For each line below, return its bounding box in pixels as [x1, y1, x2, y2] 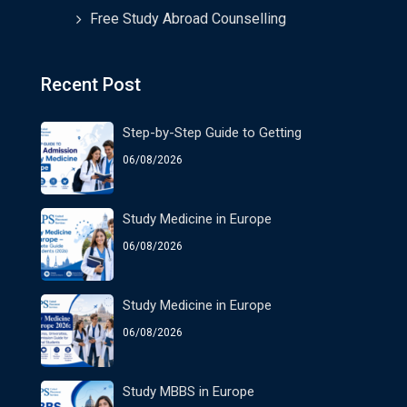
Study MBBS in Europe [123, 383, 254, 401]
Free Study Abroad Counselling [90, 9, 286, 27]
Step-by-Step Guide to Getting [123, 124, 302, 142]
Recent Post [41, 74, 141, 96]
